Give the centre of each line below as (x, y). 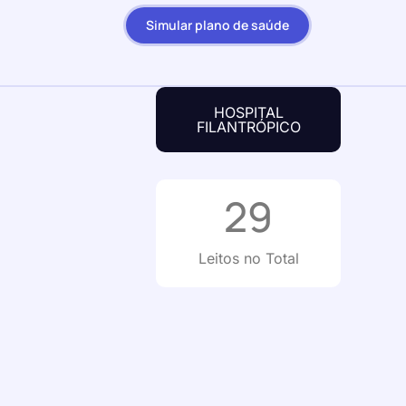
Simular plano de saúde (217, 25)
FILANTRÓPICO (248, 126)
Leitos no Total (248, 258)
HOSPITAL (248, 112)
